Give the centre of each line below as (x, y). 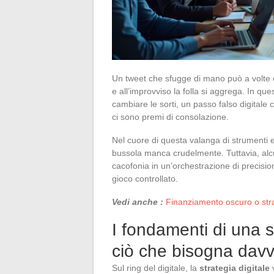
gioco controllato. (145, 178)
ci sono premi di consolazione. (170, 117)
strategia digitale (235, 268)
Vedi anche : (138, 202)
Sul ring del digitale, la (156, 268)
